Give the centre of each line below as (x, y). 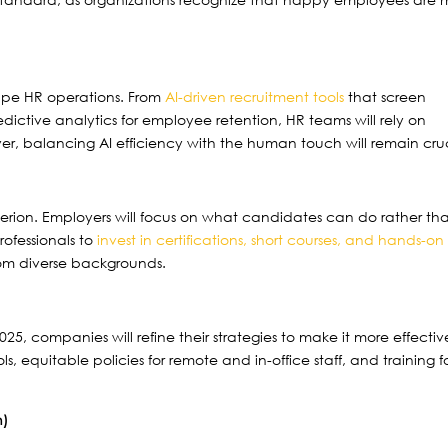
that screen (385, 97)
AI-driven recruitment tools (255, 97)
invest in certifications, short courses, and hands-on (269, 240)
